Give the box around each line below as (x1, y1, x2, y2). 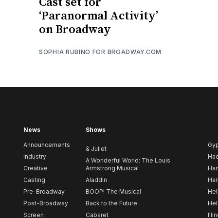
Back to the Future (86, 200, 137, 207)
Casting (23, 176, 45, 184)
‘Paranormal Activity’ (39, 8, 158, 23)
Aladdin (86, 176, 107, 184)
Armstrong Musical (86, 164, 139, 172)
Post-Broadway (23, 200, 68, 207)
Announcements (23, 141, 70, 149)
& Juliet (86, 145, 107, 153)
